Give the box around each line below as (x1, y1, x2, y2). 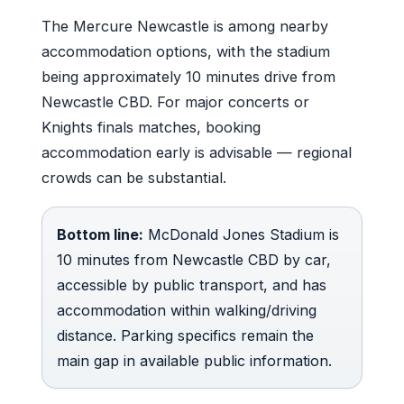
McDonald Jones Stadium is (143, 225, 339, 243)
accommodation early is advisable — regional (41, 142, 352, 161)
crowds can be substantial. (41, 168, 226, 187)
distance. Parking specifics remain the (57, 326, 314, 344)
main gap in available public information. (57, 351, 332, 370)
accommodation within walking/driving (57, 300, 317, 319)
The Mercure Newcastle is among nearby (41, 16, 328, 35)
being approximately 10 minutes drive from (41, 67, 335, 86)
